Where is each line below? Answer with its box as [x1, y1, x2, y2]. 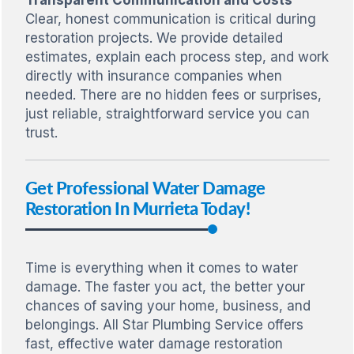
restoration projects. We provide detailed [24, 29, 283, 46]
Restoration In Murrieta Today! [24, 195, 250, 220]
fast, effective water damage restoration [24, 335, 283, 352]
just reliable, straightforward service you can [24, 105, 310, 122]
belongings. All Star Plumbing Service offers [24, 316, 303, 333]
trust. [24, 124, 58, 141]
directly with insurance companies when [24, 67, 282, 84]
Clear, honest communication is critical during [24, 10, 316, 27]
